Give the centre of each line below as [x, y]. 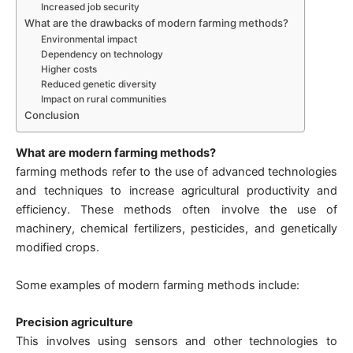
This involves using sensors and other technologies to [176, 342]
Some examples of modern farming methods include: [158, 285]
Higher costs [69, 69]
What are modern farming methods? [116, 153]
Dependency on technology [102, 54]
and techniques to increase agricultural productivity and [176, 191]
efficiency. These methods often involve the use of [176, 210]
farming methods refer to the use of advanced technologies [176, 172]
